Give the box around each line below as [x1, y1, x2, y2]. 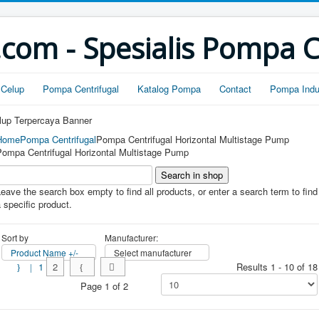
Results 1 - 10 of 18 [236, 259, 318, 273]
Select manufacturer [114, 246, 192, 258]
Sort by [1, 231, 28, 244]
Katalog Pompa [137, 82, 201, 95]
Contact [219, 82, 251, 95]
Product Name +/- [11, 246, 78, 258]
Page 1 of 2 [80, 278, 128, 293]
